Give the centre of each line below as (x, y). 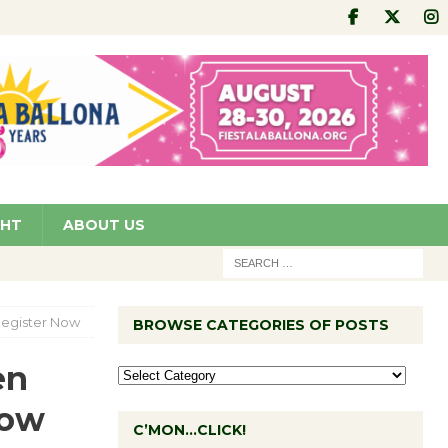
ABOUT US (104, 224)
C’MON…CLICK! (189, 429)
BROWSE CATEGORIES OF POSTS (260, 324)
